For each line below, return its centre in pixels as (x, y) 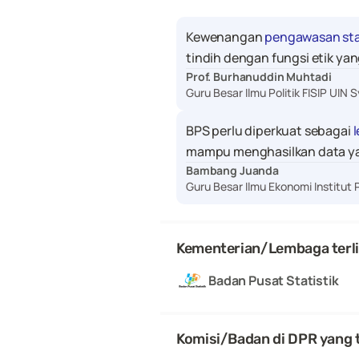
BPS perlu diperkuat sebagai (270, 131)
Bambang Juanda (233, 170)
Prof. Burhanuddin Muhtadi (259, 77)
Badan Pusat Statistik (274, 280)
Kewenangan (226, 37)
